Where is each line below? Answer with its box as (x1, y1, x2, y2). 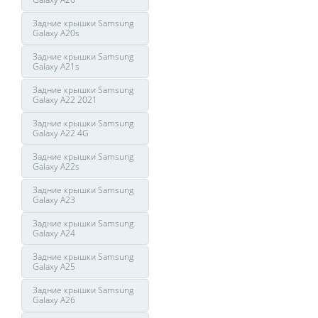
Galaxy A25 (33, 261, 75, 273)
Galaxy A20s (33, 27, 79, 39)
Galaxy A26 (33, 294, 75, 306)
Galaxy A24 (33, 227, 75, 239)
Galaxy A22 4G (33, 127, 89, 139)
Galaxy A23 (33, 194, 75, 206)
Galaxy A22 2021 (33, 94, 97, 106)
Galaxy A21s (33, 60, 79, 72)
